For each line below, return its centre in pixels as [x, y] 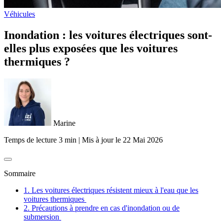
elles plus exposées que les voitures [91, 48]
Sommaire [20, 173]
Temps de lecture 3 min [40, 140]
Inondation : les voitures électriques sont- [108, 35]
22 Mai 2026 [142, 140]
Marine [63, 123]
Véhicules [19, 14]
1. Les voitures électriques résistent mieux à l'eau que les [111, 190]
